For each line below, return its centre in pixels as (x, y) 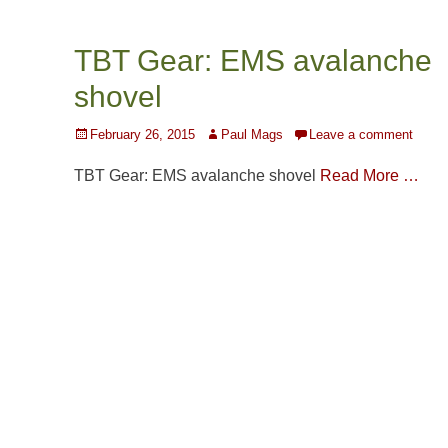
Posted (93, 134)
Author (223, 134)
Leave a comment (361, 135)
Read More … (369, 176)
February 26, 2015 (142, 135)
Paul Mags (252, 135)
